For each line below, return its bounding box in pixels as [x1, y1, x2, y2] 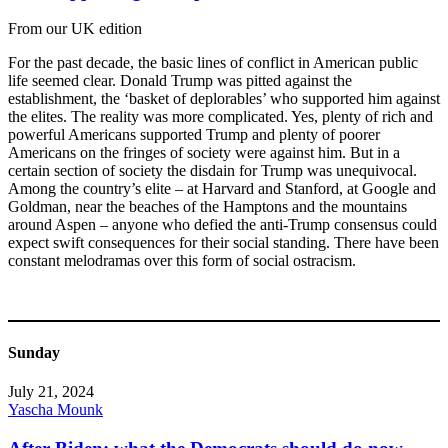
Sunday [8, 343, 60, 361]
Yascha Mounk [8, 401, 103, 418]
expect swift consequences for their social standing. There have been [8, 234, 439, 252]
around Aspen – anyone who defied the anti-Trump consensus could [8, 216, 437, 234]
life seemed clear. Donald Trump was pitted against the [8, 72, 352, 90]
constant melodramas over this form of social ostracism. [8, 252, 356, 270]
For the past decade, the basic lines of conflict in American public [8, 54, 418, 72]
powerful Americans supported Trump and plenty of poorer [8, 126, 380, 144]
